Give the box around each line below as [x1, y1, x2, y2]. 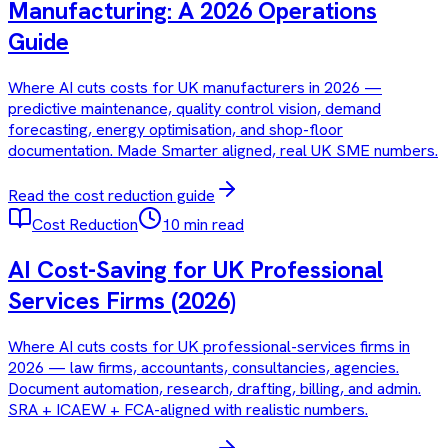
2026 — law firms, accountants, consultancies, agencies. [8, 357, 399, 379]
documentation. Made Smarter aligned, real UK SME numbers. [8, 139, 438, 161]
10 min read [162, 213, 244, 235]
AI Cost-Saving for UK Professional [8, 254, 383, 286]
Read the [8, 184, 74, 206]
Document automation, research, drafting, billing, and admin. [8, 378, 421, 400]
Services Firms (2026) [8, 285, 236, 317]
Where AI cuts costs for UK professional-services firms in [8, 336, 410, 358]
